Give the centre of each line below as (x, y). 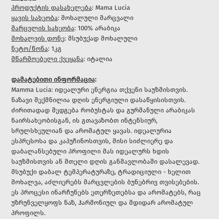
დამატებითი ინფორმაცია (53, 80)
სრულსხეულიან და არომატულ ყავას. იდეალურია (91, 131)
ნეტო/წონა (30, 49)
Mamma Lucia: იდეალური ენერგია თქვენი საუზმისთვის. (99, 90)
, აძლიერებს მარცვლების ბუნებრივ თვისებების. (120, 183)
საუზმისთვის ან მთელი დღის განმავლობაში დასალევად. (105, 162)
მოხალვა (26, 183)
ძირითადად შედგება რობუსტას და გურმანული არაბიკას (103, 111)
